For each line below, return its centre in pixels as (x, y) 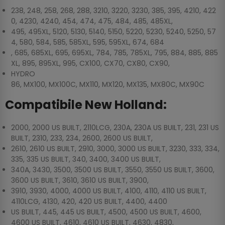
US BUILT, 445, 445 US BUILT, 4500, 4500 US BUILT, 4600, (106, 212)
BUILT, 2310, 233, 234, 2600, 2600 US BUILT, (82, 138)
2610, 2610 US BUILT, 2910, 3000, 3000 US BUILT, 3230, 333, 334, (115, 149)
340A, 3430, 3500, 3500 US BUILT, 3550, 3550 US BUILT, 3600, (113, 170)
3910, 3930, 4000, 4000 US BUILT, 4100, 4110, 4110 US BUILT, (109, 191)
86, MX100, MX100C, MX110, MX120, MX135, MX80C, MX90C (108, 85)
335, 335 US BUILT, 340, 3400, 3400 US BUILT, (86, 159)
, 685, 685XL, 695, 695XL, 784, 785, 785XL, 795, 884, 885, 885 (115, 53)
